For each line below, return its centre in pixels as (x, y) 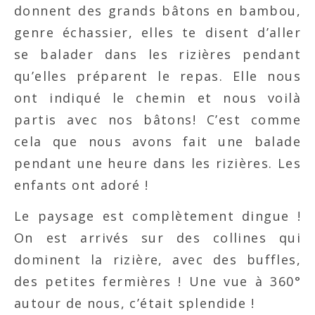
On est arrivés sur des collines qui (157, 237)
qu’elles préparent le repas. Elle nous (157, 76)
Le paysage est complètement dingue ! (157, 216)
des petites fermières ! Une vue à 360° (157, 281)
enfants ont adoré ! (82, 185)
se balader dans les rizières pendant (157, 54)
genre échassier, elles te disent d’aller (157, 32)
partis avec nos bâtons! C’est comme (157, 119)
